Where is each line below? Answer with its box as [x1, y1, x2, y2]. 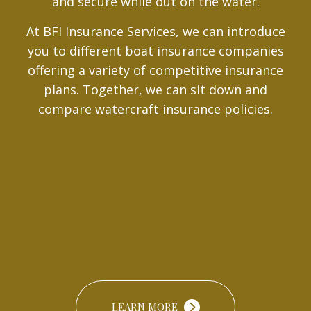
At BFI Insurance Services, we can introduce [26, 22, 285, 40]
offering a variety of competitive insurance [28, 61, 283, 78]
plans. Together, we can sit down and [44, 81, 267, 98]
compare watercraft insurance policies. [38, 100, 273, 117]
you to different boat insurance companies [27, 42, 284, 59]
